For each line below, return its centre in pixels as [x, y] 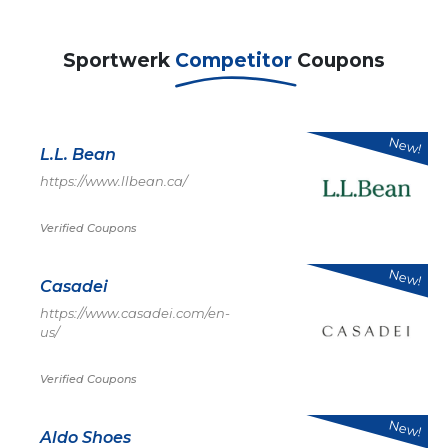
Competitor [236, 60]
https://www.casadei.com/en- [135, 313]
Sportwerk [119, 60]
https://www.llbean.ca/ [113, 181]
